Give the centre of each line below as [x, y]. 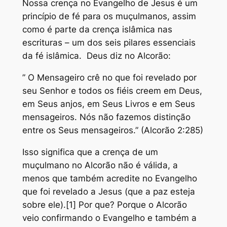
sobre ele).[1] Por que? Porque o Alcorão [104, 205]
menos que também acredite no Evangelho [109, 179]
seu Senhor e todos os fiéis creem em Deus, [112, 91]
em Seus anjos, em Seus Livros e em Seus [108, 104]
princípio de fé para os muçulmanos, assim [109, 16]
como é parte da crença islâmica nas [97, 30]
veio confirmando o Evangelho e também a [109, 218]
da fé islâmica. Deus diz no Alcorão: [96, 56]
